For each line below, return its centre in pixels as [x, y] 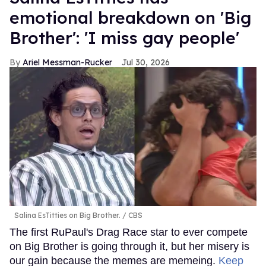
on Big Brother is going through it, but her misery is [129, 247]
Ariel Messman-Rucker [67, 63]
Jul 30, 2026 [146, 63]
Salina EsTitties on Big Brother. [67, 216]
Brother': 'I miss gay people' [124, 38]
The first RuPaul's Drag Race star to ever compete [129, 232]
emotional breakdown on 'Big [130, 18]
